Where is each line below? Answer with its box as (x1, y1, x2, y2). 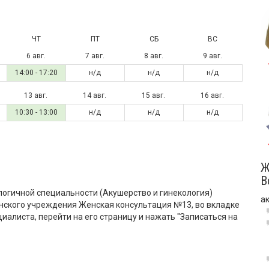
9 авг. (202, 52, 222, 60)
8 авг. (144, 52, 163, 60)
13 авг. (24, 91, 48, 100)
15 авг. (142, 91, 166, 100)
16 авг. (201, 91, 225, 100)
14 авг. (83, 91, 107, 100)
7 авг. (85, 52, 104, 60)
